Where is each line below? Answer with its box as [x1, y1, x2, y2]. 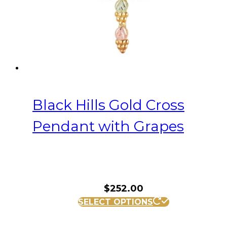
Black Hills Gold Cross [32, 96, 184, 114]
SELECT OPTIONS [78, 197, 153, 207]
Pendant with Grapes [32, 118, 184, 135]
